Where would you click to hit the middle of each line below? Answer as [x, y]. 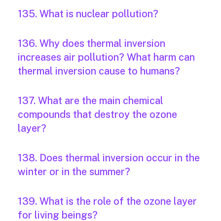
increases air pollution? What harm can [106, 57]
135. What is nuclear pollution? [88, 14]
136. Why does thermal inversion [92, 44]
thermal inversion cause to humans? [99, 71]
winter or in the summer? [74, 172]
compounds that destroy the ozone [97, 115]
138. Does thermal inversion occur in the [109, 158]
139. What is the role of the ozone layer [107, 202]
